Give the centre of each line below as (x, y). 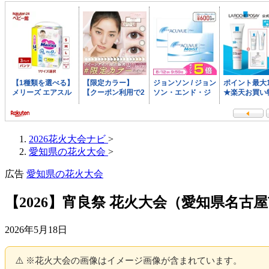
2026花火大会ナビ (67, 139)
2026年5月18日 (36, 229)
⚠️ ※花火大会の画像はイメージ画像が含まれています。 (128, 260)
